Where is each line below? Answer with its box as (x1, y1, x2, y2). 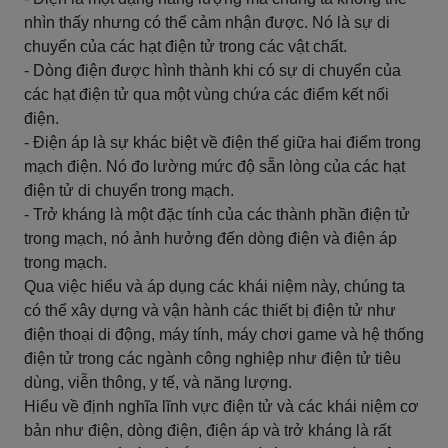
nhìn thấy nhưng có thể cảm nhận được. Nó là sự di (24, 14, 390, 31)
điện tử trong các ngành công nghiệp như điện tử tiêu (24, 350, 401, 367)
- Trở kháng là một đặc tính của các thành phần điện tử (24, 206, 410, 223)
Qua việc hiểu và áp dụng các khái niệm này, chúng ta (24, 278, 405, 295)
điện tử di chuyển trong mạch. (24, 182, 234, 199)
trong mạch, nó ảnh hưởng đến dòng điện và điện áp (24, 230, 397, 247)
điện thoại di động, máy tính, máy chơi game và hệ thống (24, 326, 424, 343)
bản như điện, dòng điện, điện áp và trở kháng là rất (24, 422, 391, 439)
